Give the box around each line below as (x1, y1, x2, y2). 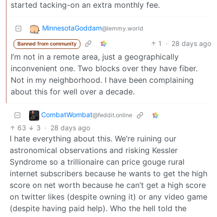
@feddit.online (93, 111, 132, 119)
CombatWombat (41, 110, 93, 119)
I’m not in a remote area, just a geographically (11, 51, 179, 62)
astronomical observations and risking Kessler (10, 145, 178, 155)
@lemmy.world (102, 25, 143, 32)
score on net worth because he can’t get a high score (10, 180, 206, 190)
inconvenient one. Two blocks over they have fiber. (11, 63, 198, 73)
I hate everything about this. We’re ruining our (10, 133, 176, 143)
